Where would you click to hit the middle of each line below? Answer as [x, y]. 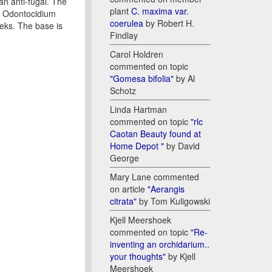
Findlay [124, 36]
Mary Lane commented [155, 177]
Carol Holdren [137, 54]
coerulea [127, 23]
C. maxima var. [160, 11]
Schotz [123, 91]
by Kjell [181, 257]
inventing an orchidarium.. [160, 244]
